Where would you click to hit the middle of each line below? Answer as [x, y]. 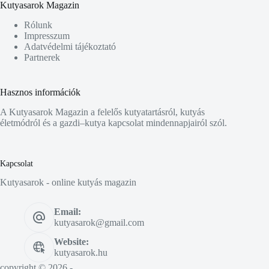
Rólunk [38, 25]
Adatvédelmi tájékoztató [70, 46]
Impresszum [47, 35]
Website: [71, 242]
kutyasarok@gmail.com [99, 223]
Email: [68, 212]
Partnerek [42, 57]
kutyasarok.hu [81, 253]
